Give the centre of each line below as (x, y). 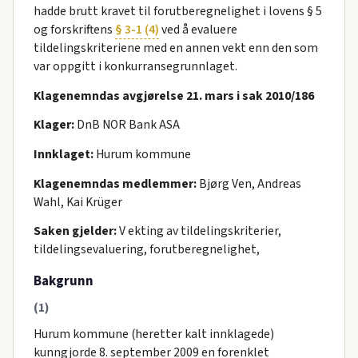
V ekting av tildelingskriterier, (199, 231)
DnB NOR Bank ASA (127, 125)
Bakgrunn (63, 281)
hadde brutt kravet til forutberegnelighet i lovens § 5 (177, 12)
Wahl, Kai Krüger (78, 202)
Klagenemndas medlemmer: (115, 183)
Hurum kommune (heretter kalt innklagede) (153, 334)
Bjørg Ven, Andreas (249, 183)
